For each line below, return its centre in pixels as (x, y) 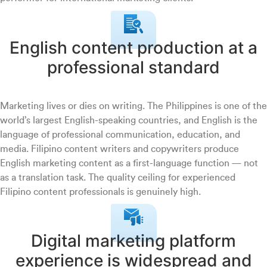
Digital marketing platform (133, 241)
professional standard (133, 67)
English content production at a (133, 47)
